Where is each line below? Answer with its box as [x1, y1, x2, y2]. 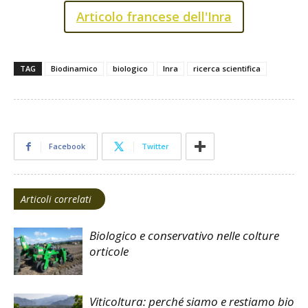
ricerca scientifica [193, 63, 261, 74]
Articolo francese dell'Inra [76, 8, 232, 25]
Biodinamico [51, 63, 98, 74]
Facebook [49, 141, 85, 152]
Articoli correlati [21, 192, 91, 206]
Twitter [142, 141, 169, 152]
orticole [89, 243, 129, 260]
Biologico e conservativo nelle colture [89, 228, 279, 244]
